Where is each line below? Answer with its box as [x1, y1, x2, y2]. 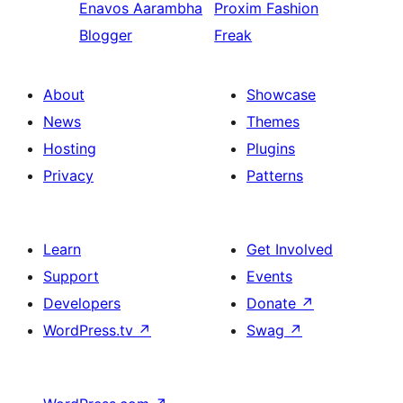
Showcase [246, 85, 316, 103]
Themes [246, 112, 300, 130]
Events [246, 267, 292, 285]
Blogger [79, 26, 132, 44]
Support [43, 267, 99, 285]
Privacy [43, 166, 94, 184]
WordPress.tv [43, 321, 138, 339]
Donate [246, 294, 300, 312]
